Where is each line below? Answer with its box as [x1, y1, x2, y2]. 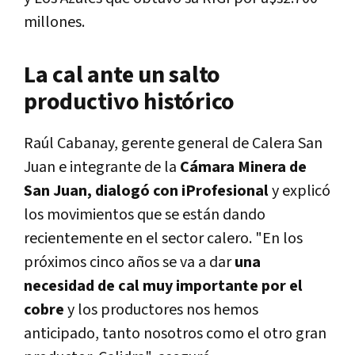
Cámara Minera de [177, 157, 307, 178]
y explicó [272, 181, 330, 202]
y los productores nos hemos [64, 300, 258, 321]
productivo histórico [24, 86, 235, 119]
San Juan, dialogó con [24, 181, 181, 202]
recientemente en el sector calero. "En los [24, 228, 303, 250]
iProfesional [181, 181, 269, 202]
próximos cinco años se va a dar [24, 252, 235, 273]
